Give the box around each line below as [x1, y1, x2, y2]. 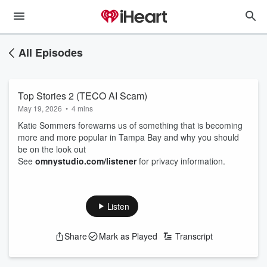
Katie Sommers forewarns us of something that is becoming [18, 119, 243, 131]
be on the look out [18, 143, 86, 155]
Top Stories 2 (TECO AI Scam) [18, 89, 147, 103]
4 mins [72, 103, 93, 113]
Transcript [175, 230, 213, 242]
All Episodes [18, 45, 83, 60]
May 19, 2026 [18, 103, 62, 113]
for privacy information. [136, 155, 225, 167]
